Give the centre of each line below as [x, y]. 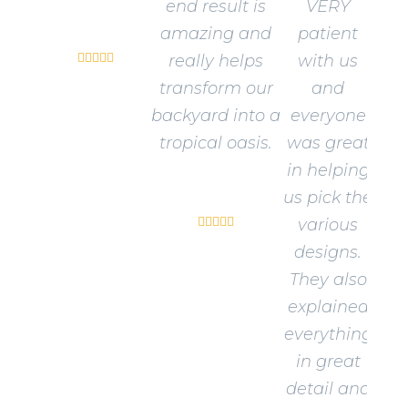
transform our [216, 89]
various [328, 225]
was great [328, 143]
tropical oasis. [216, 143]
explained [328, 307]
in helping [328, 171]
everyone [328, 116]
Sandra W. [95, 23]
